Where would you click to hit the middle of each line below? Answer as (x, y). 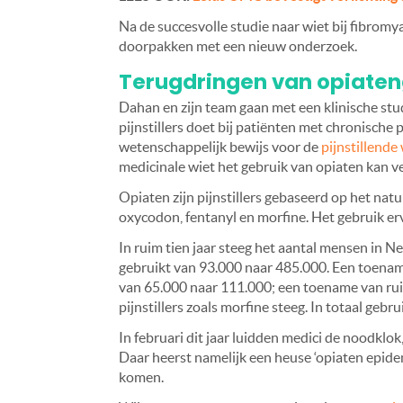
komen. (141, 377)
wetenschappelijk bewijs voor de (220, 147)
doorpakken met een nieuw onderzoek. (238, 46)
